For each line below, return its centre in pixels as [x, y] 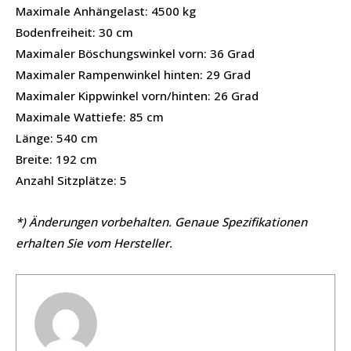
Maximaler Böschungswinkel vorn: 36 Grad [135, 53]
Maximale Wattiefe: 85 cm [90, 116]
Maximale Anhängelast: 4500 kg [106, 11]
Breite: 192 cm [56, 159]
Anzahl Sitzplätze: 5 [71, 180]
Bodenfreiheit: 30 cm [74, 32]
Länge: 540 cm [57, 138]
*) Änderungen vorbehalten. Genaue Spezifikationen [161, 221]
